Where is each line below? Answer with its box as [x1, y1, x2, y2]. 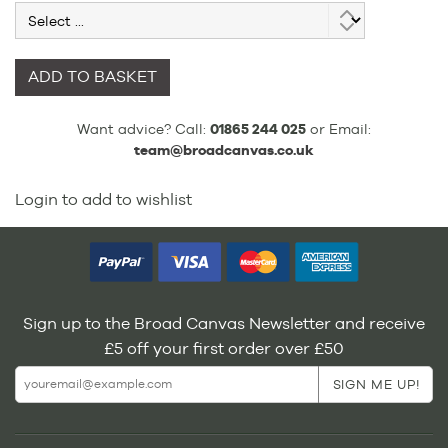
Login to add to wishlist [15, 189, 192, 209]
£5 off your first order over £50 [104, 338, 344, 358]
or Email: [306, 120, 371, 137]
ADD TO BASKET [27, 67, 157, 87]
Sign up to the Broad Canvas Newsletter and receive [23, 313, 425, 333]
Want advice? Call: [77, 120, 210, 137]
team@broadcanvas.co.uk [134, 141, 314, 158]
